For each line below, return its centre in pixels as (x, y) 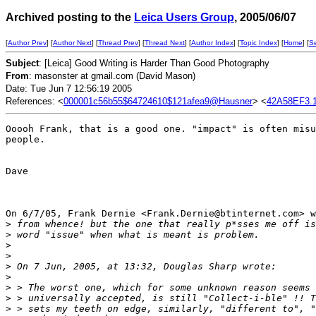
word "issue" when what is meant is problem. (135, 235)
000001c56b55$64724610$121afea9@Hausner (158, 101)
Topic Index (259, 43)
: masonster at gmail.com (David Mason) (112, 76)
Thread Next (165, 43)
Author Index (212, 43)
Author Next (72, 43)
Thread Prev (118, 43)
